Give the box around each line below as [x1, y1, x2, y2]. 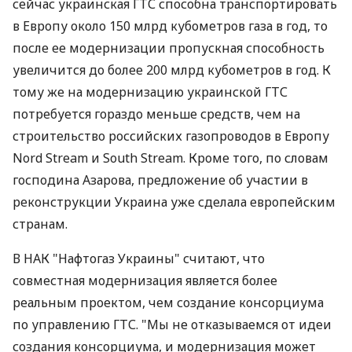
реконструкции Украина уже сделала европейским [13, 193, 335, 211]
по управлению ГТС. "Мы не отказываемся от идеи [13, 316, 332, 333]
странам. [13, 215, 68, 233]
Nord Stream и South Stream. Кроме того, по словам [13, 149, 328, 167]
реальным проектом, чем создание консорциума [13, 294, 324, 311]
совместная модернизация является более [13, 272, 277, 289]
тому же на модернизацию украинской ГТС [13, 83, 288, 101]
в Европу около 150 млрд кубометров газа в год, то [13, 17, 328, 35]
